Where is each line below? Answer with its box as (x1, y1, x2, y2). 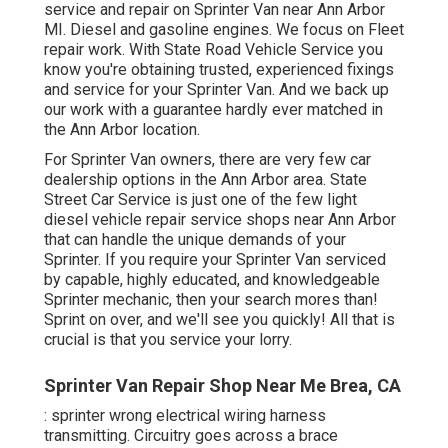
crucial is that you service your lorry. (44, 329, 292, 349)
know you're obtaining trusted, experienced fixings (44, 59, 394, 79)
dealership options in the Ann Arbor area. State (44, 169, 367, 189)
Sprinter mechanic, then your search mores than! (44, 289, 378, 309)
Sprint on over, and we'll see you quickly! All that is (44, 309, 395, 329)
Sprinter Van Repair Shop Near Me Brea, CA (44, 374, 401, 396)
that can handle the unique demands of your (44, 229, 346, 249)
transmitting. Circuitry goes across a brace (44, 425, 338, 445)
